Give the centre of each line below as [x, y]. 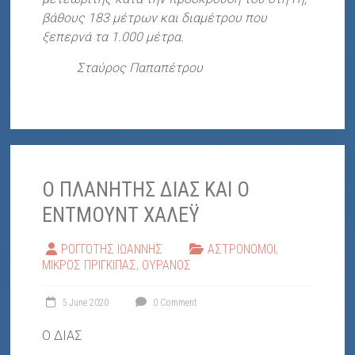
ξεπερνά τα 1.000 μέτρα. [113, 37]
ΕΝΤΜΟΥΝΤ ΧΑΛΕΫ [121, 215]
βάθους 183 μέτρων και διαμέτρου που [155, 18]
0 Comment [174, 303]
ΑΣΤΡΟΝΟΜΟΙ [242, 250]
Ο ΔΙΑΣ [62, 336]
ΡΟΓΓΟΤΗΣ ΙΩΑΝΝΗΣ [112, 250]
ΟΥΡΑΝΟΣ [167, 265]
